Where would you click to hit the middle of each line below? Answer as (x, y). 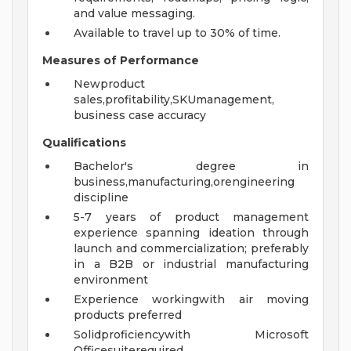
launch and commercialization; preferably (191, 249)
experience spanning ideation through (191, 233)
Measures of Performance (121, 61)
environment (111, 280)
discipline (101, 198)
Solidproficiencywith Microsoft (191, 335)
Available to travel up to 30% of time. (177, 33)
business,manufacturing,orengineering (184, 182)
